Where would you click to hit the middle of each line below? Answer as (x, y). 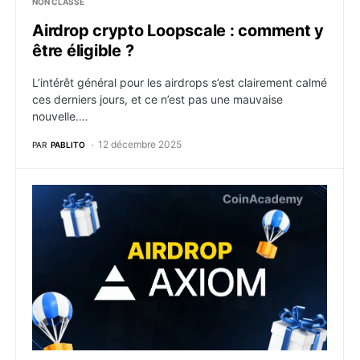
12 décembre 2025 (140, 144)
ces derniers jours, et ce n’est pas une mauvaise (157, 99)
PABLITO (68, 144)
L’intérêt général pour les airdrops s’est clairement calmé (180, 82)
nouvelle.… (60, 116)
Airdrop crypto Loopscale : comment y (178, 31)
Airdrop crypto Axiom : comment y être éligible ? (180, 194)
